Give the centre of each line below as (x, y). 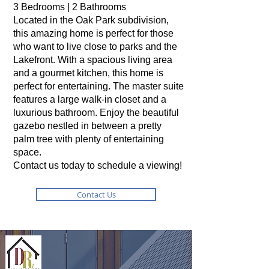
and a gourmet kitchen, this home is (88, 73)
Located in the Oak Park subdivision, (91, 20)
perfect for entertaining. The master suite (98, 86)
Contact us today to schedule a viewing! (98, 165)
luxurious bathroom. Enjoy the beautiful (96, 113)
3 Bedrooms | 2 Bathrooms (70, 7)
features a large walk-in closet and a (90, 99)
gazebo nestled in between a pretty (87, 126)
